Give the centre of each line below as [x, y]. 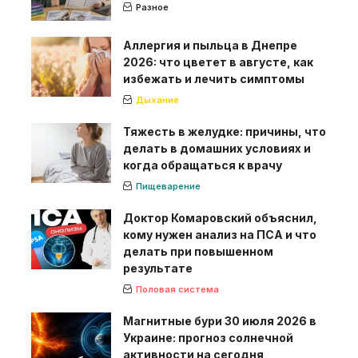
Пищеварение [168, 186]
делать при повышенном [198, 251]
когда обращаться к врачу [203, 165]
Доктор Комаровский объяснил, [220, 217]
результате [158, 268]
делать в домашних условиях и [217, 148]
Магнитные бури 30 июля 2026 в [220, 320]
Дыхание [157, 99]
